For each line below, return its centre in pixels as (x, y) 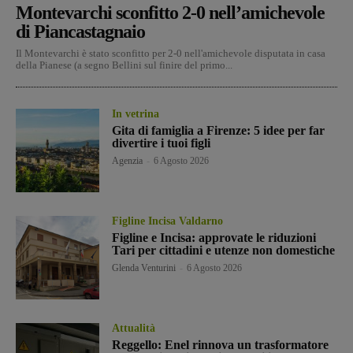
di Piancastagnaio (80, 31)
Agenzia (128, 160)
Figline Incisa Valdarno (168, 221)
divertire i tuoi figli (162, 143)
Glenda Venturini (144, 268)
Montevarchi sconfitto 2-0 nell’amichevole (170, 12)
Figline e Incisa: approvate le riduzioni (214, 237)
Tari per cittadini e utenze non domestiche (224, 250)
